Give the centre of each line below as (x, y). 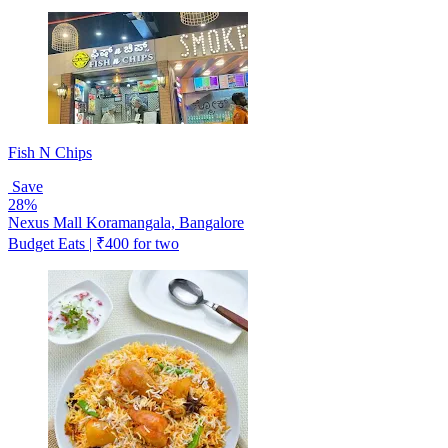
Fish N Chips (50, 152)
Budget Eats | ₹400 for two (93, 243)
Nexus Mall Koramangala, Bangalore (126, 222)
